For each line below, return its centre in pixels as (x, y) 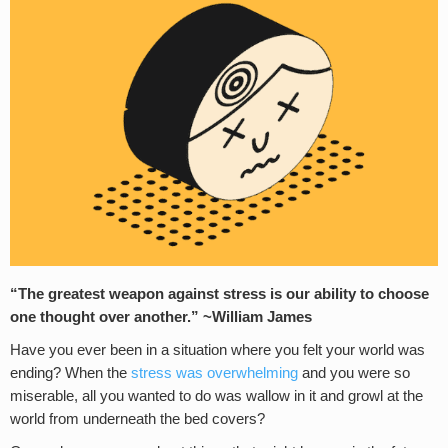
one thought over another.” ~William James (161, 317)
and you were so (354, 373)
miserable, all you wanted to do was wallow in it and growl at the (216, 396)
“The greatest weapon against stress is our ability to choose (219, 294)
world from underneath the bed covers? (137, 419)
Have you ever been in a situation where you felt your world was (217, 350)
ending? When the (70, 373)
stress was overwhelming (214, 373)
